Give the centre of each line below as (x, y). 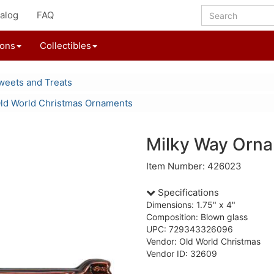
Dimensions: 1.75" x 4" (191, 205)
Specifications (187, 192)
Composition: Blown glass (197, 217)
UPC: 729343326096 (190, 229)
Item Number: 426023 (194, 166)
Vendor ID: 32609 (182, 254)
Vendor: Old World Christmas (203, 241)
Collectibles (65, 46)
